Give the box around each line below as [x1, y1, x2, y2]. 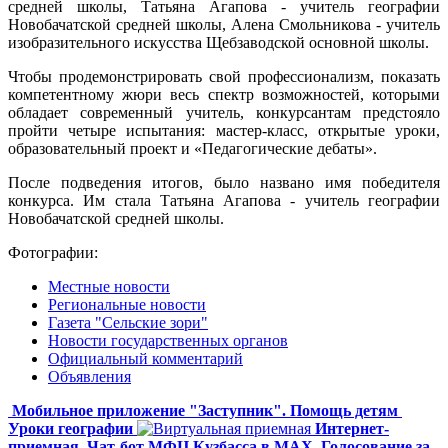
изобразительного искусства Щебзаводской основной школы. [8, 33, 429, 51]
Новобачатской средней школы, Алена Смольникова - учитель [8, 15, 440, 33]
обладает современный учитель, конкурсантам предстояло [8, 103, 440, 121]
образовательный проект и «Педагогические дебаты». [8, 139, 377, 157]
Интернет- [315, 419, 389, 437]
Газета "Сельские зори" [48, 313, 208, 331]
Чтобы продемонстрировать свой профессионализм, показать [8, 67, 440, 85]
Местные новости [48, 277, 170, 295]
